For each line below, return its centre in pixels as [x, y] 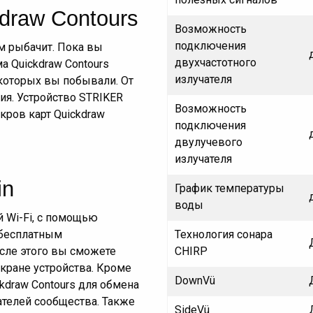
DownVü [195, 281]
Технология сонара [224, 235]
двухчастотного [216, 63]
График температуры [230, 189]
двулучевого [209, 143]
